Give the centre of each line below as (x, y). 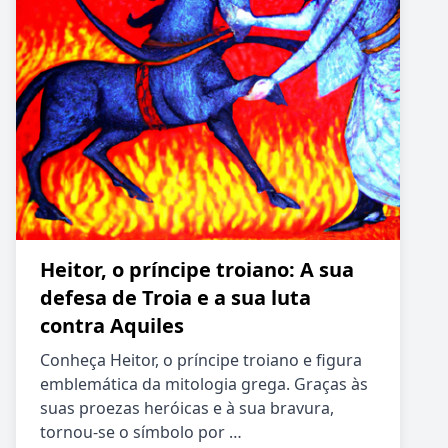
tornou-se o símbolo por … (141, 432)
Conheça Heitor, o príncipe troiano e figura (201, 360)
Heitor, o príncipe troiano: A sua (197, 269)
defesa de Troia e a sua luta (175, 297)
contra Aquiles (112, 325)
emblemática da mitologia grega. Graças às (204, 384)
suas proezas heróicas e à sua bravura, (187, 408)
